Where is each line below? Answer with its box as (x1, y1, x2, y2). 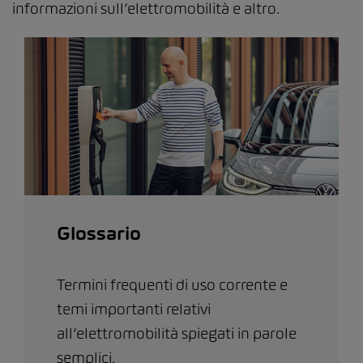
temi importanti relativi (57, 299, 211, 318)
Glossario (57, 221, 141, 245)
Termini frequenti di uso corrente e (57, 275, 288, 294)
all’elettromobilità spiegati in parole (57, 323, 297, 343)
